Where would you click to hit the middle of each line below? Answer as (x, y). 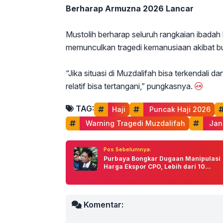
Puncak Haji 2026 (179, 110)
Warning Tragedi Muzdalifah (134, 123)
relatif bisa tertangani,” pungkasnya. (129, 86)
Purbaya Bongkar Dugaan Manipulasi (162, 159)
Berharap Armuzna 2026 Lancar (130, 9)
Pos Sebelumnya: (127, 150)
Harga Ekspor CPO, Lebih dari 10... (157, 167)
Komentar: (103, 205)
